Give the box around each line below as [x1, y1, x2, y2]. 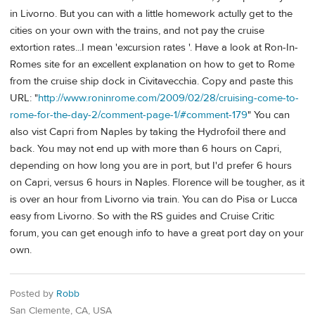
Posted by [10, 287, 56, 300]
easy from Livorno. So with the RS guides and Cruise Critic [10, 209, 274, 223]
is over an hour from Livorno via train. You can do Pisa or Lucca [10, 192, 297, 206]
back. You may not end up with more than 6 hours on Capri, [10, 141, 281, 155]
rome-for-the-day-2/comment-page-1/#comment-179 [10, 108, 247, 122]
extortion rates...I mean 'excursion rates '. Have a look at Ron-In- [10, 40, 298, 54]
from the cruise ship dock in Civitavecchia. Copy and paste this [10, 74, 293, 88]
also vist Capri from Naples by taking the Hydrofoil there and [10, 124, 286, 139]
